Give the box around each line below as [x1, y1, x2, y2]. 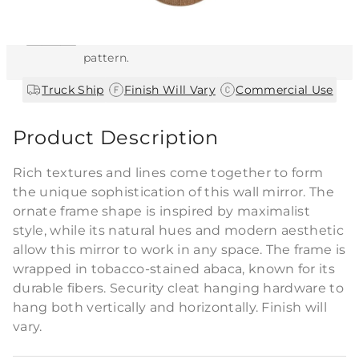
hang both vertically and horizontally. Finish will [13, 300, 328, 315]
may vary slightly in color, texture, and [83, 31, 309, 46]
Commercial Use [236, 83, 333, 97]
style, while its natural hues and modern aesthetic [13, 223, 345, 238]
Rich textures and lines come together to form [13, 165, 324, 180]
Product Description [13, 126, 219, 149]
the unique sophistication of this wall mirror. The [13, 184, 335, 200]
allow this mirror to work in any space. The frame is [13, 242, 346, 257]
